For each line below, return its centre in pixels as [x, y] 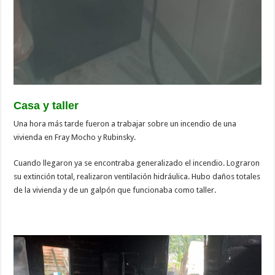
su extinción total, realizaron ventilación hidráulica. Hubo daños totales [137, 176]
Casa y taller [46, 105]
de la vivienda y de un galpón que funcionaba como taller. [115, 190]
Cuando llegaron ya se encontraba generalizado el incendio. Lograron [137, 163]
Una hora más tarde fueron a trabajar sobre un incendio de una [125, 123]
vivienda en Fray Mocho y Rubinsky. [75, 137]
